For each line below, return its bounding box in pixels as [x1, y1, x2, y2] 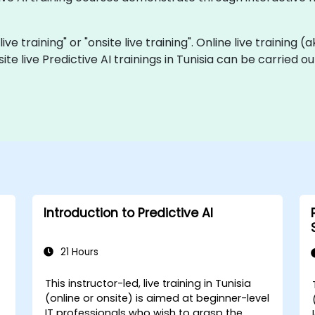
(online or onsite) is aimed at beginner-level [45, 290, 270, 305]
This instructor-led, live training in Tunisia [45, 276, 252, 290]
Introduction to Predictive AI [43, 204, 213, 221]
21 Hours [57, 245, 98, 259]
